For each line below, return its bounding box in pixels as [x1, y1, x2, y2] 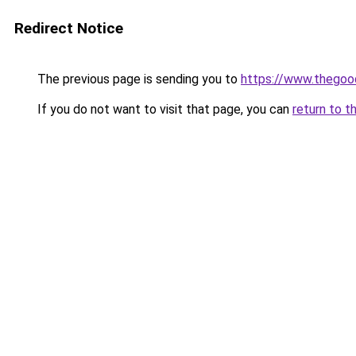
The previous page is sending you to [34, 72, 241, 87]
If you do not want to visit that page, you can [34, 102, 292, 117]
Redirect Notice [14, 19, 123, 37]
